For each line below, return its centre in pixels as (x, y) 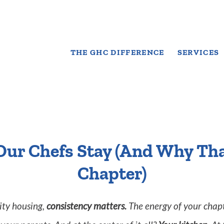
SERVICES (198, 53)
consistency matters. (86, 207)
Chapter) (112, 174)
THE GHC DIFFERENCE (117, 53)
